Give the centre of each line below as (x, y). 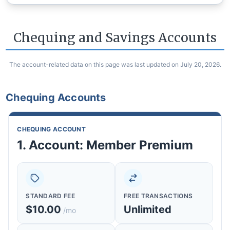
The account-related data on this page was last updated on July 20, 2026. (115, 65)
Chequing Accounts (56, 98)
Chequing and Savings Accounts (115, 38)
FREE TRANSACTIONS (158, 196)
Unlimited (148, 210)
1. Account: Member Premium (105, 145)
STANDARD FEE (50, 196)
